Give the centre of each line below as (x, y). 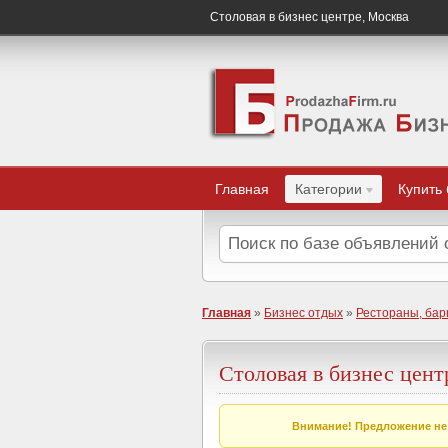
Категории (328, 189)
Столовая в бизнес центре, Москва (311, 17)
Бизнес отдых (303, 313)
